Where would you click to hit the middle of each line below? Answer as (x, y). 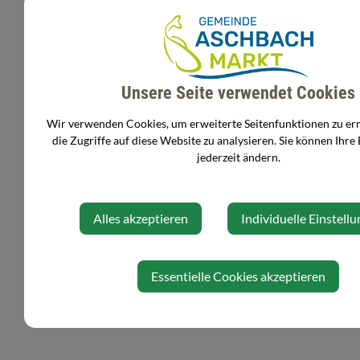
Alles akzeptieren (140, 219)
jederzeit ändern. (238, 157)
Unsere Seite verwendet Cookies (238, 92)
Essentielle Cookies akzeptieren (238, 276)
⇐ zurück (90, 108)
